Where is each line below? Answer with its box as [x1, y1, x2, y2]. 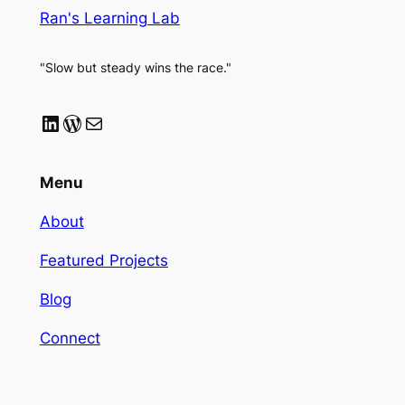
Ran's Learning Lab [39, 9, 180, 28]
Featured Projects [39, 251, 168, 270]
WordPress [60, 108, 173, 136]
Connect [39, 328, 100, 347]
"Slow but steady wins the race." [39, 60, 231, 76]
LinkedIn [38, 108, 125, 136]
